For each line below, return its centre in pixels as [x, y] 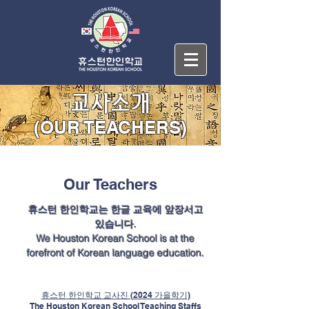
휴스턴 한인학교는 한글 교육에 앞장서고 [116, 210]
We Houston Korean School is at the [116, 239]
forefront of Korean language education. [116, 253]
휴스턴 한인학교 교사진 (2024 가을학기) [116, 295]
